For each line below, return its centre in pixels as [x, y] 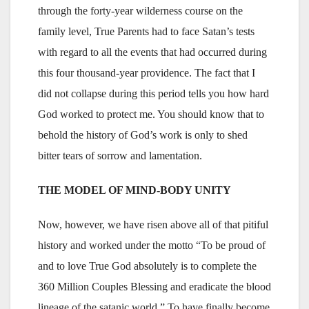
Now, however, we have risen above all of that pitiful [153, 224]
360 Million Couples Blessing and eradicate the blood [154, 286]
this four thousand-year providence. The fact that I [147, 72]
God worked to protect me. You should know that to [151, 114]
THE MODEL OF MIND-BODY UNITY [134, 190]
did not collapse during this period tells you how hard [153, 93]
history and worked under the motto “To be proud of [152, 245]
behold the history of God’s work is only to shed [143, 134]
